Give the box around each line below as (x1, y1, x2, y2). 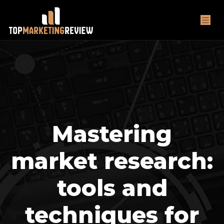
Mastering (52, 120, 172, 147)
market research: (11, 147, 213, 174)
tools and (56, 174, 167, 201)
